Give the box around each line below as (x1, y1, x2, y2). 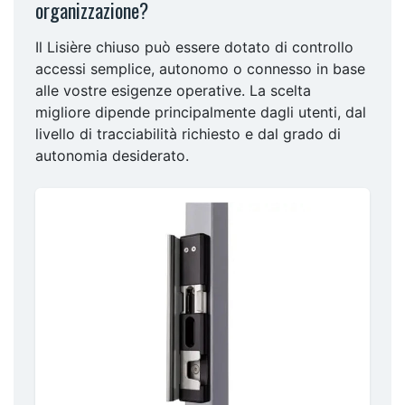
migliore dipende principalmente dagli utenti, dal (35, 102, 366, 121)
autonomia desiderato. (35, 146, 189, 165)
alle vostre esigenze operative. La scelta (35, 80, 311, 99)
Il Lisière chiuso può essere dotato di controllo (35, 37, 353, 56)
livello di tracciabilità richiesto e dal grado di (35, 124, 341, 143)
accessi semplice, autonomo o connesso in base (35, 59, 365, 78)
